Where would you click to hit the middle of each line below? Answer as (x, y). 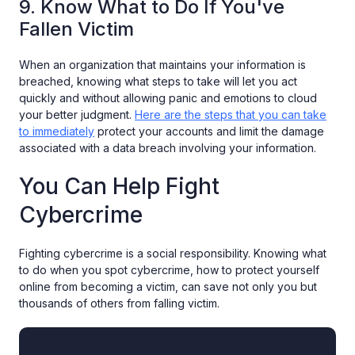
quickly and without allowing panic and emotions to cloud (168, 98)
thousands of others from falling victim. (119, 303)
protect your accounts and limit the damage (209, 132)
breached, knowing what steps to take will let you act (158, 82)
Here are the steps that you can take (231, 115)
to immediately (57, 132)
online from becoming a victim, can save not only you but (168, 287)
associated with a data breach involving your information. (168, 148)
